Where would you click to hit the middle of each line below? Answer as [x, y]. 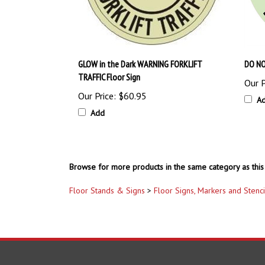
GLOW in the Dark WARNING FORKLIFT [140, 64]
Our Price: [97, 96]
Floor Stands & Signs [107, 190]
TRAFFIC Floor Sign [109, 77]
